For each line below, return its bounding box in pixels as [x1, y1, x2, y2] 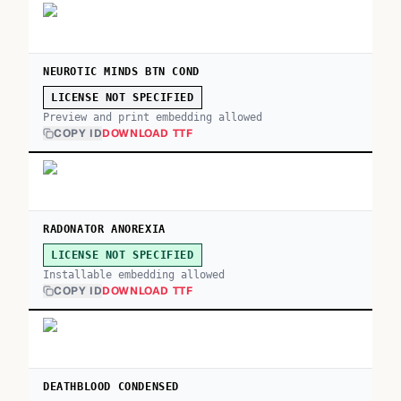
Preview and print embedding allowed [43, 111, 262, 124]
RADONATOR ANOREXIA [43, 223, 166, 235]
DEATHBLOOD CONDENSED [43, 380, 179, 393]
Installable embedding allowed [43, 269, 225, 281]
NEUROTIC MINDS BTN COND [43, 65, 200, 78]
